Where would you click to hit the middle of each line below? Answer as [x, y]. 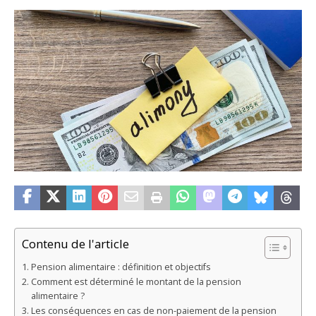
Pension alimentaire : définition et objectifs [121, 267]
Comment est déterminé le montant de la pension [136, 282]
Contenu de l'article [75, 244]
